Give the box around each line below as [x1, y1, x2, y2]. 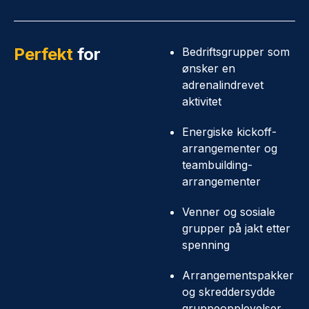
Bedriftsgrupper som [182, 45, 290, 59]
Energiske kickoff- [182, 125, 277, 139]
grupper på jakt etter [182, 221, 290, 235]
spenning [182, 238, 230, 252]
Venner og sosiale [182, 205, 275, 219]
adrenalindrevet [182, 78, 263, 92]
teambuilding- [182, 158, 252, 172]
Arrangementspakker [182, 268, 294, 282]
